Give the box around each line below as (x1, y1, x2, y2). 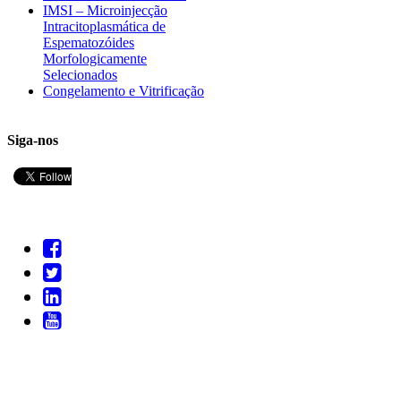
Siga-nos (7, 132, 58, 149)
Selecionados (43, 66, 117, 82)
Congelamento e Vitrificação (43, 82, 204, 98)
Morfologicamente (43, 50, 147, 66)
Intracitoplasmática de (43, 18, 166, 34)
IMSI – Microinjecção (43, 2, 167, 18)
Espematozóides (43, 34, 134, 50)
